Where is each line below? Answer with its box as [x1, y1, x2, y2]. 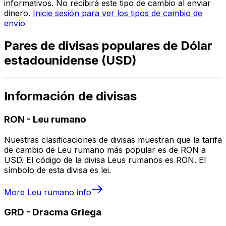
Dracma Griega [32, 206, 101, 218]
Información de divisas [4, 89, 137, 104]
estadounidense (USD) [4, 53, 137, 68]
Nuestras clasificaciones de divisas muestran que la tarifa [4, 134, 222, 145]
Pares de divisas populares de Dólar [4, 38, 212, 53]
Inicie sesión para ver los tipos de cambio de [33, 8, 202, 19]
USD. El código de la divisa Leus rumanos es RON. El [4, 154, 206, 165]
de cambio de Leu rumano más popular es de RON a [4, 144, 206, 155]
